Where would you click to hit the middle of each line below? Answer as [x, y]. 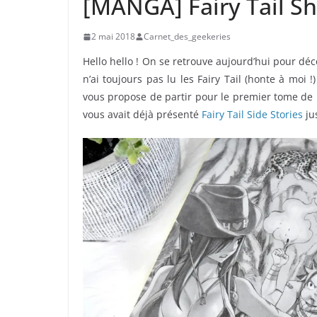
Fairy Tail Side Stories [252, 115]
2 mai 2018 [113, 37]
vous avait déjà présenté [142, 115]
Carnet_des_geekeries [187, 37]
